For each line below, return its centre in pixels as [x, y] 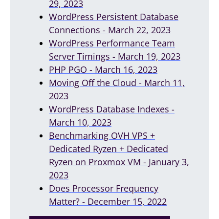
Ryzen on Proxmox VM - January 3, [119, 162]
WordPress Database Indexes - [112, 109]
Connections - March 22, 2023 [110, 30]
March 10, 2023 [80, 122]
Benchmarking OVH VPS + [102, 135]
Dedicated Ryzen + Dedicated [109, 148]
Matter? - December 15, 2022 [108, 201]
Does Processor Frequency [104, 188]
